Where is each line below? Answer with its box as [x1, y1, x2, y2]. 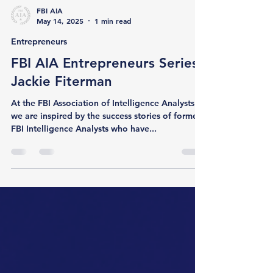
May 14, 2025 [37, 55, 83, 65]
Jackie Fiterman [11, 112, 112, 129]
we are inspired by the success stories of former [11, 149, 200, 160]
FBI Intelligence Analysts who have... [11, 162, 157, 173]
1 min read [94, 55, 132, 65]
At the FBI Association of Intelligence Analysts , [11, 136, 38, 147]
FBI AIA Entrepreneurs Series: [11, 94, 202, 110]
